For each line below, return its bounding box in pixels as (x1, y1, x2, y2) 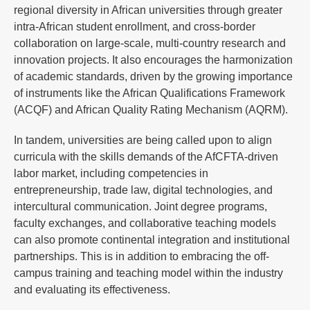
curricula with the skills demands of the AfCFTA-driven (14, 150, 278, 163)
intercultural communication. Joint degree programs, (14, 200, 267, 212)
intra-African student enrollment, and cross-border (14, 20, 255, 33)
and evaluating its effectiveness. (14, 283, 170, 295)
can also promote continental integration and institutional (14, 233, 290, 246)
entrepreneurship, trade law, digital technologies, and (14, 183, 273, 196)
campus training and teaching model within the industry (14, 266, 283, 279)
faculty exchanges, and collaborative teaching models (14, 217, 276, 229)
